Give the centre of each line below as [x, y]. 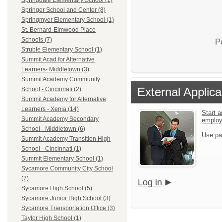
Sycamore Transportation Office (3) [68, 208]
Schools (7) [37, 40]
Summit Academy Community [61, 80]
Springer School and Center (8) [63, 10]
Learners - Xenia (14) [50, 109]
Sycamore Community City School [67, 169]
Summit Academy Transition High [66, 139]
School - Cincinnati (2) [51, 89]
